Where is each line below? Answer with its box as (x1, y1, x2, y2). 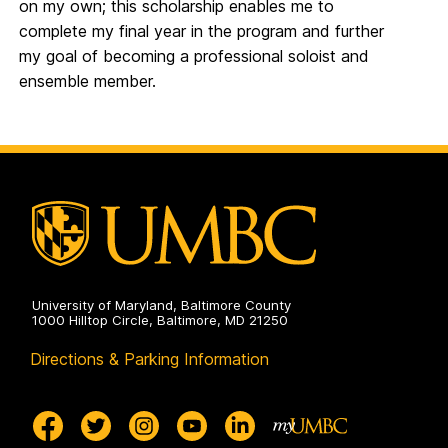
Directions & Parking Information (30, 349, 269, 370)
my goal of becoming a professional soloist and (19, 46, 369, 66)
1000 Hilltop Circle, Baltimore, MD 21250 (32, 312, 288, 329)
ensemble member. (19, 71, 156, 91)
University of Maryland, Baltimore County (32, 297, 291, 314)
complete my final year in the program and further (19, 21, 384, 41)
